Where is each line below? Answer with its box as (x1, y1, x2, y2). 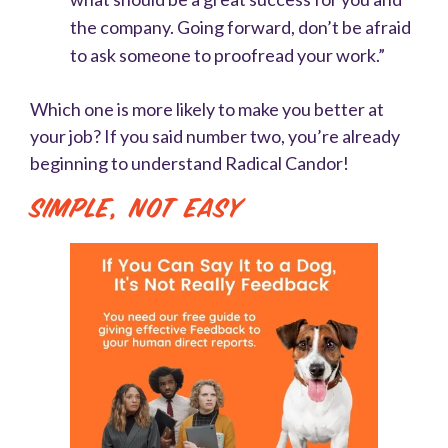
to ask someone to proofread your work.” (70, 44, 385, 67)
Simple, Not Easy (30, 196, 243, 224)
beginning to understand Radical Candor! (30, 152, 349, 175)
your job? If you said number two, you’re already (30, 125, 400, 148)
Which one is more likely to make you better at (30, 98, 384, 121)
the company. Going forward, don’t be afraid (70, 16, 411, 39)
